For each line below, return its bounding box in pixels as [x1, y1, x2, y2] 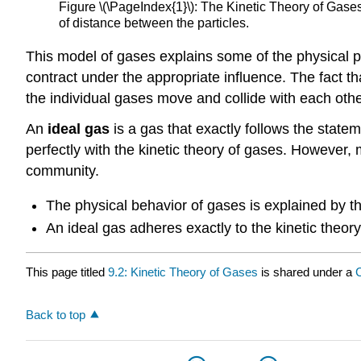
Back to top [26, 307, 85, 322]
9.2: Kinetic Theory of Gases [108, 264, 258, 279]
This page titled [26, 264, 108, 279]
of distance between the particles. [59, 16, 250, 31]
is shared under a [258, 264, 355, 279]
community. [26, 163, 99, 180]
